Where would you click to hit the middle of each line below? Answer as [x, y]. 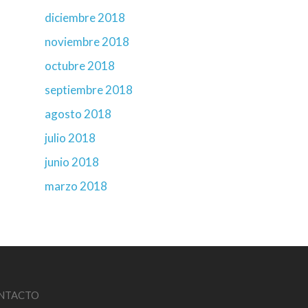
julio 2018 [70, 138]
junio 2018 [72, 162]
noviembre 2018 [87, 42]
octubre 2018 [80, 66]
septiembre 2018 [89, 90]
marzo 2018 [76, 186]
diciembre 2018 [85, 18]
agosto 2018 [78, 114]
